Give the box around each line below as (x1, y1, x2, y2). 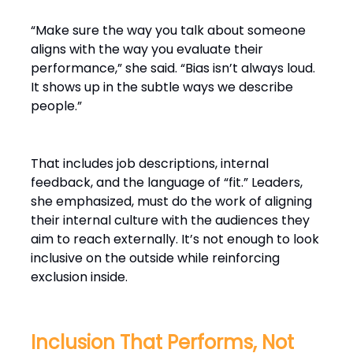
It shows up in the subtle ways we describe (31, 78, 293, 97)
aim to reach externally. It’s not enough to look (31, 230, 319, 249)
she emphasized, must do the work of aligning (31, 192, 312, 211)
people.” (31, 97, 82, 116)
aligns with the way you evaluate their (31, 40, 263, 59)
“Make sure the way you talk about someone (31, 21, 306, 40)
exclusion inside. (31, 268, 128, 287)
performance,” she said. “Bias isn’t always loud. (31, 59, 315, 78)
